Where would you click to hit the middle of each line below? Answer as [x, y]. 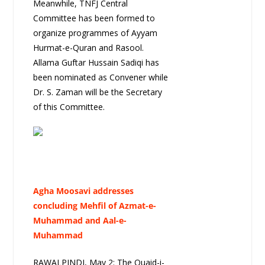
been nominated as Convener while [100, 77]
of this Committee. [69, 107]
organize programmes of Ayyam [95, 33]
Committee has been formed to [94, 18]
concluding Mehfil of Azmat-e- [94, 206]
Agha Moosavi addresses [83, 191]
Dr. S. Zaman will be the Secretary [97, 92]
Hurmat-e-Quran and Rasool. [88, 48]
